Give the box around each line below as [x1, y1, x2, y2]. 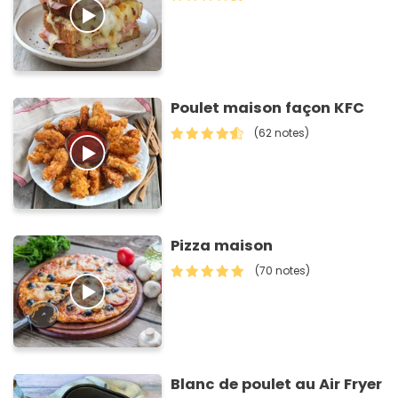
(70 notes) [255, 263, 311, 279]
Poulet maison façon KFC [171, 97, 365, 118]
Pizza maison [171, 235, 274, 257]
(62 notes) [254, 124, 310, 140]
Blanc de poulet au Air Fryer [171, 373, 383, 394]
